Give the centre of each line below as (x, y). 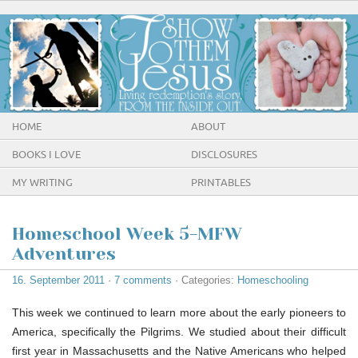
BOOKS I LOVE (46, 155)
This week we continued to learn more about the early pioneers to (179, 312)
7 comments (143, 280)
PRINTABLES (221, 183)
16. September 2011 (58, 280)
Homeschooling (273, 280)
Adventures (64, 253)
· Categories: (205, 280)
